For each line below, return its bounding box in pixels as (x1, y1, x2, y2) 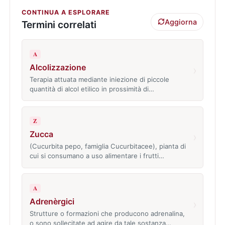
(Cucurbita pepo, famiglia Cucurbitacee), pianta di (29, 142, 186, 151)
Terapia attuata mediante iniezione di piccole (29, 75, 169, 83)
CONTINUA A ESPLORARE (21, 9, 110, 17)
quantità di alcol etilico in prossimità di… (29, 84, 154, 93)
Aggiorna (164, 17, 197, 26)
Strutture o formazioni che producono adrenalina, (29, 209, 185, 217)
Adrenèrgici (29, 196, 74, 207)
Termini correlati (21, 18, 96, 31)
